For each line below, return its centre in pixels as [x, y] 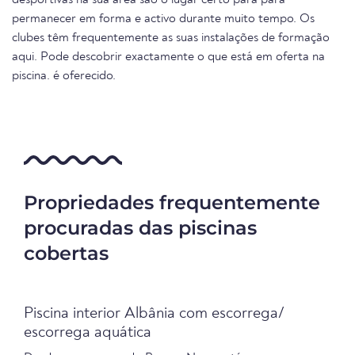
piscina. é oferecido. [64, 76]
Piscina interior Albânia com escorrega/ [154, 314]
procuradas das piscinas [140, 228]
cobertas [66, 253]
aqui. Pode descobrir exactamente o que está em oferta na [168, 57]
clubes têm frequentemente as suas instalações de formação [171, 38]
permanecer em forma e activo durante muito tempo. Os [163, 19]
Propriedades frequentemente [172, 202]
